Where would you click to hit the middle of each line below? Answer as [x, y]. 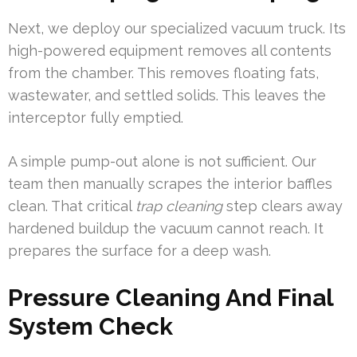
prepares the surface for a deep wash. [139, 251]
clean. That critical [72, 206]
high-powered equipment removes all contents [170, 51]
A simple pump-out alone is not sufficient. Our [162, 162]
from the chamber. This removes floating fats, [163, 73]
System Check [90, 327]
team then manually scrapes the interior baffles [170, 184]
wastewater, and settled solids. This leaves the [167, 96]
